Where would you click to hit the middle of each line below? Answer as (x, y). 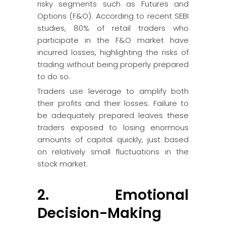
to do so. (54, 76)
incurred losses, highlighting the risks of (113, 52)
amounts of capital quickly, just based (113, 139)
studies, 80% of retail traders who (113, 28)
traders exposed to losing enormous (113, 127)
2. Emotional (113, 195)
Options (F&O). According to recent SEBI (113, 16)
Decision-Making (99, 213)
